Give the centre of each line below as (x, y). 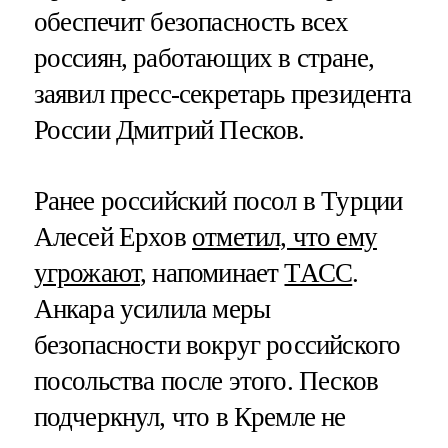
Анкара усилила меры (152, 308)
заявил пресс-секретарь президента (222, 93)
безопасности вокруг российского (217, 344)
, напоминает (212, 272)
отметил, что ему (284, 236)
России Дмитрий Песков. (169, 129)
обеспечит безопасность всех (191, 21)
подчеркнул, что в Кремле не (189, 416)
